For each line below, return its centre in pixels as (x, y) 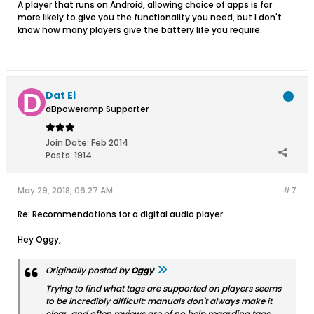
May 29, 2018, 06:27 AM (65, 190)
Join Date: (67, 143)
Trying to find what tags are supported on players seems (163, 288)
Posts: (59, 155)
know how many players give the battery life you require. (140, 30)
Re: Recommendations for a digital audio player (120, 214)
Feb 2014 (110, 143)
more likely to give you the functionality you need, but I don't (150, 17)
